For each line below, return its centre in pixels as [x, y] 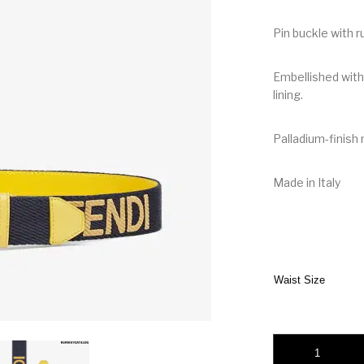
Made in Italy [306, 182]
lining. [288, 94]
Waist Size [299, 279]
